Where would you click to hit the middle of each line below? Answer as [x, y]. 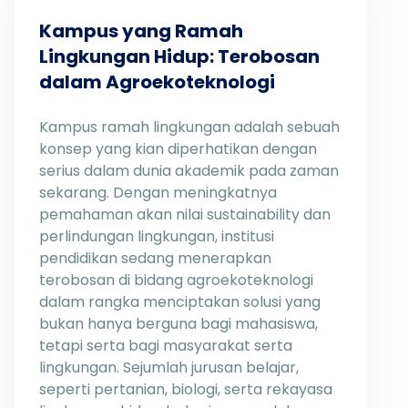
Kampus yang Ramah [141, 31]
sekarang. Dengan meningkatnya [158, 193]
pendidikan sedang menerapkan [155, 258]
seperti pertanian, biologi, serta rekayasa [186, 389]
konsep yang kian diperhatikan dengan [178, 149]
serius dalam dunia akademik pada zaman [189, 171]
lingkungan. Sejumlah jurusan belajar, [169, 367]
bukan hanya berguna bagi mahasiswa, [178, 324]
